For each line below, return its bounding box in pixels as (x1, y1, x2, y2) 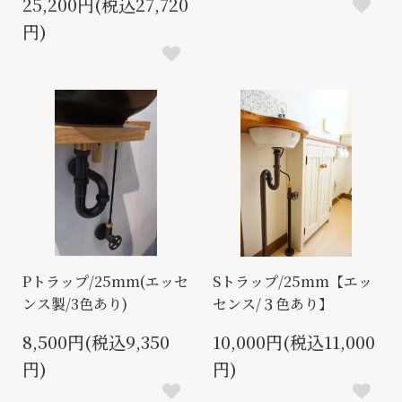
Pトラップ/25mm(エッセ (22, 271, 188, 293)
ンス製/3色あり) (22, 293, 127, 315)
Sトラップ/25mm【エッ (213, 271, 372, 293)
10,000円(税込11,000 (213, 329, 375, 354)
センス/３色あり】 (213, 293, 333, 315)
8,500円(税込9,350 (22, 329, 170, 354)
